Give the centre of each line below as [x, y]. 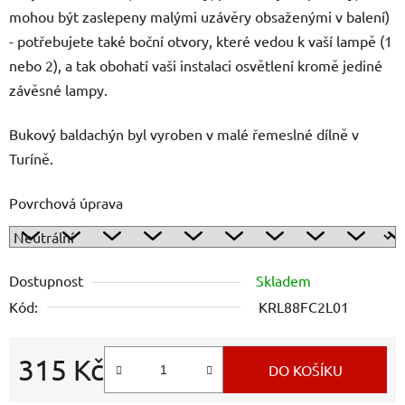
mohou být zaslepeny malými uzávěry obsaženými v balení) [199, 16]
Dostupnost [46, 280]
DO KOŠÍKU [305, 369]
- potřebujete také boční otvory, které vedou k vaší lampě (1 [201, 40]
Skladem [283, 280]
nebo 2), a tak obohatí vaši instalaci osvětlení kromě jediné [196, 65]
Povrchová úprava [66, 202]
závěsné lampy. [58, 89]
